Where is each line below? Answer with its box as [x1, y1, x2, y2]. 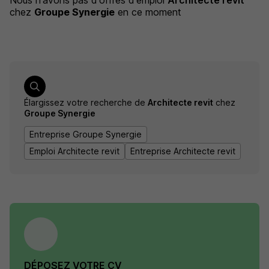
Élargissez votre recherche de [24, 97, 148, 107]
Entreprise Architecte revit [130, 146, 235, 156]
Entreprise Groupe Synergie [29, 129, 142, 139]
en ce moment [118, 6, 181, 18]
